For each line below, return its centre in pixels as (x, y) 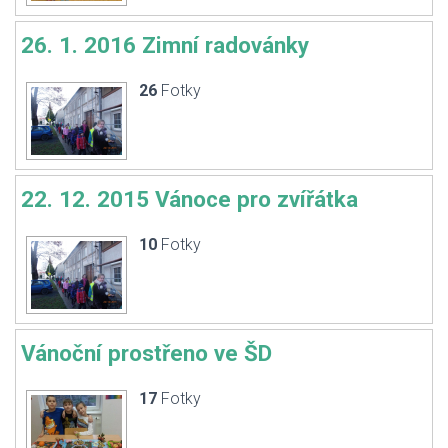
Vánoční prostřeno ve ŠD (146, 353)
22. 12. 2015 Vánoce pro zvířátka (189, 199)
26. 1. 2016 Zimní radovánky (165, 45)
